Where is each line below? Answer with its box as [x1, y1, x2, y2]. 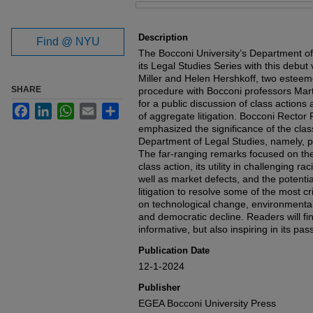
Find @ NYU [36, 36, 100, 48]
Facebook [29, 103, 73, 114]
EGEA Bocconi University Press [138, 298, 276, 309]
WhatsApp [74, 103, 119, 114]
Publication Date [138, 245, 210, 256]
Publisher [138, 282, 180, 293]
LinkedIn [52, 103, 89, 114]
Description [138, 32, 188, 43]
